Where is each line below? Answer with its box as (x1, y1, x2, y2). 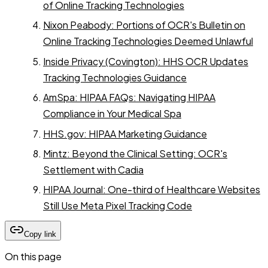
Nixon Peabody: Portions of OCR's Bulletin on (43, 19, 245, 32)
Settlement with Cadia (43, 163, 144, 176)
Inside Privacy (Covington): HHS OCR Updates (43, 54, 248, 68)
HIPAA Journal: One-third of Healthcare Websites (43, 183, 260, 196)
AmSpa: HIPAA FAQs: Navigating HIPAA (43, 91, 215, 104)
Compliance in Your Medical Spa (43, 107, 181, 120)
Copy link (24, 230, 56, 239)
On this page (5, 250, 62, 263)
